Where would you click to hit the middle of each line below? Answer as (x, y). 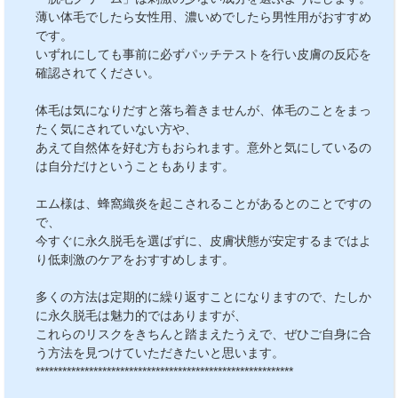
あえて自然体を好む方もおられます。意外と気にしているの (203, 147)
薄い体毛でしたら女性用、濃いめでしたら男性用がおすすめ (203, 17)
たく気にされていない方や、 (116, 129)
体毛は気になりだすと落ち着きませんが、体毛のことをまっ (203, 110)
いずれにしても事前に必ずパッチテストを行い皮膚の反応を (203, 54)
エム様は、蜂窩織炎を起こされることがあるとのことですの (203, 203)
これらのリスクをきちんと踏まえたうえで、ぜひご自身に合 (203, 334)
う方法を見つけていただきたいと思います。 (160, 353)
